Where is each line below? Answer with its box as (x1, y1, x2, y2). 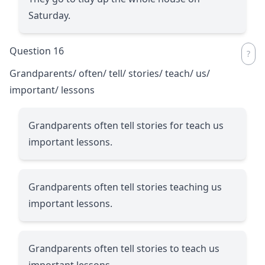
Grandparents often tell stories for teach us (28, 118, 224, 132)
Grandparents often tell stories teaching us (28, 180, 222, 193)
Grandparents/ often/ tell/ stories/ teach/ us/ (9, 66, 210, 80)
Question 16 (9, 44, 64, 57)
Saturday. (28, 8, 70, 22)
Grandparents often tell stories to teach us (28, 241, 219, 255)
